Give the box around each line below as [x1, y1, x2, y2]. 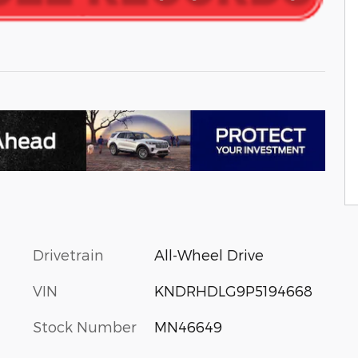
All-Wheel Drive [153, 246, 264, 264]
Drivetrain [33, 246, 104, 264]
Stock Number [33, 318, 137, 336]
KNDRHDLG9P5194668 [153, 282, 312, 300]
